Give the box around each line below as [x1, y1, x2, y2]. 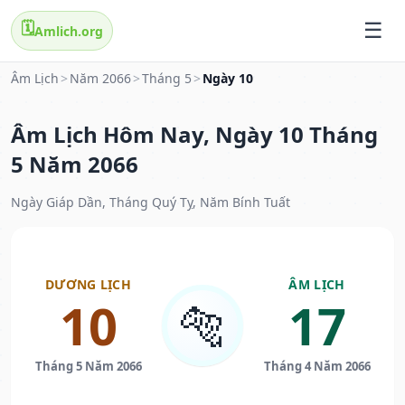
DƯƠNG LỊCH [45, 276, 131, 294]
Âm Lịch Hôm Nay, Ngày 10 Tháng [11, 119, 378, 150]
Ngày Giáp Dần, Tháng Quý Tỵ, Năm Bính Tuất [11, 193, 290, 212]
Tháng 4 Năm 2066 [263, 358, 371, 375]
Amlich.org [34, 22, 103, 40]
